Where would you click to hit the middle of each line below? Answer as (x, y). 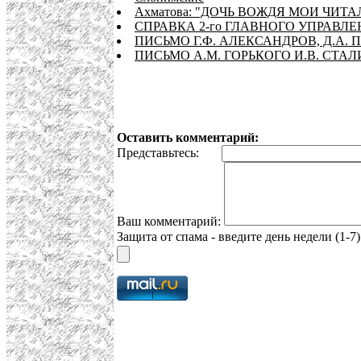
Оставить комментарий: (188, 138)
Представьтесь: (169, 153)
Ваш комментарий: (170, 222)
